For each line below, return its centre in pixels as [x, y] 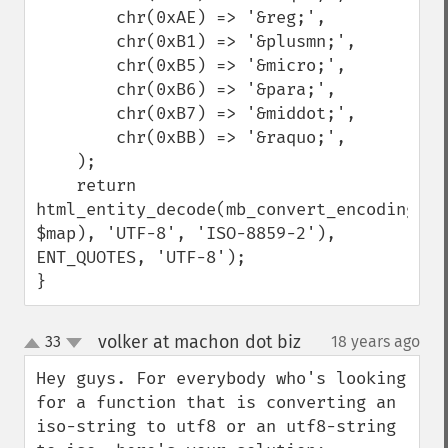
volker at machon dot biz [199, 342]
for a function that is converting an [216, 402]
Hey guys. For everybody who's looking [221, 378]
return [56, 185]
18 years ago [375, 341]
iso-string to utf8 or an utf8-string [216, 426]
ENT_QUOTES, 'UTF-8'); [141, 257]
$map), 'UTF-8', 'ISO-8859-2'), [186, 233]
